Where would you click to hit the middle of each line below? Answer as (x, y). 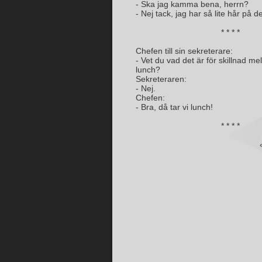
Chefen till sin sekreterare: (184, 51)
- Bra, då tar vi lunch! (174, 107)
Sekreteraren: (161, 79)
